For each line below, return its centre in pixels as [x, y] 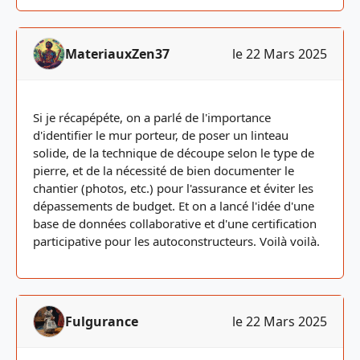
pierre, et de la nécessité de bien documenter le [164, 170]
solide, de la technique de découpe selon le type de [174, 153]
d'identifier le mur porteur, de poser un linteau [161, 135]
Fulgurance [102, 321]
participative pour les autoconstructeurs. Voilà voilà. [176, 241]
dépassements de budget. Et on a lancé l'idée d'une [174, 206]
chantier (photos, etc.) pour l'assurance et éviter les [173, 188]
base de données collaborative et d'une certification [175, 223]
